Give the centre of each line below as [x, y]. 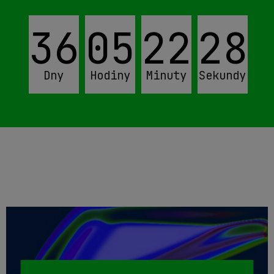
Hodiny [110, 75]
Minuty [166, 75]
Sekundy [223, 75]
